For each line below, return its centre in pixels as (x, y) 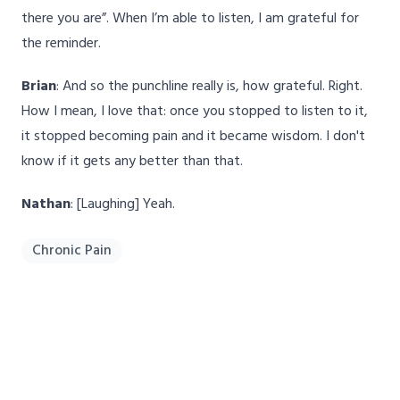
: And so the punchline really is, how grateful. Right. (209, 87)
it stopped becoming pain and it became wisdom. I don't (193, 137)
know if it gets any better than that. (132, 162)
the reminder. (61, 44)
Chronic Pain (72, 251)
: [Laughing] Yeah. (123, 205)
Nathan (46, 205)
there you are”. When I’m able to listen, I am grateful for (190, 19)
